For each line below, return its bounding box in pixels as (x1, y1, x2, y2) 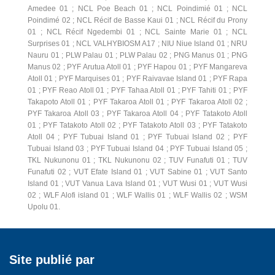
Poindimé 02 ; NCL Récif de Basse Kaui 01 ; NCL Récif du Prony (28, 16, 247, 25)
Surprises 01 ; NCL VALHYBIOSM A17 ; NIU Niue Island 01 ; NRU (28, 39, 247, 48)
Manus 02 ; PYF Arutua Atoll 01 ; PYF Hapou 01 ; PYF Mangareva (28, 63, 247, 71)
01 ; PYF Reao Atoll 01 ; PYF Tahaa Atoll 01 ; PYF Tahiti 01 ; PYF (28, 86, 247, 95)
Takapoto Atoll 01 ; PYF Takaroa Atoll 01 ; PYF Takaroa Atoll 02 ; (28, 98, 247, 106)
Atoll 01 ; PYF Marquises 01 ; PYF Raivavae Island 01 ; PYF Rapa (28, 74, 247, 83)
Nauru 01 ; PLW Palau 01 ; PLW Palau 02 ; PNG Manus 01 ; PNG (28, 51, 247, 60)
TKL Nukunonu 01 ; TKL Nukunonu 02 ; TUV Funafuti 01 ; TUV (28, 156, 247, 165)
